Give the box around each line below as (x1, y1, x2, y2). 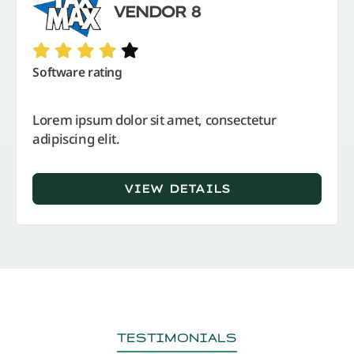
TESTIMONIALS (116, 330, 238, 345)
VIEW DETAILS (123, 180, 231, 196)
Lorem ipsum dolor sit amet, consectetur (32, 110, 277, 129)
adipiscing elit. (32, 129, 120, 148)
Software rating (32, 62, 122, 81)
